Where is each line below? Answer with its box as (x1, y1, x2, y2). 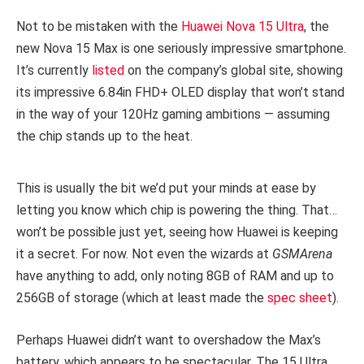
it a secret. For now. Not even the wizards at (16, 245, 272, 262)
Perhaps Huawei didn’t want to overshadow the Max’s (16, 331, 321, 348)
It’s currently (16, 63, 92, 79)
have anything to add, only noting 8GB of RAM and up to (16, 267, 334, 284)
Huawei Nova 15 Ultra (181, 19, 304, 35)
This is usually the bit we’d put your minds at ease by (16, 180, 316, 196)
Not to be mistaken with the (16, 19, 181, 35)
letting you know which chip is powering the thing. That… (16, 201, 337, 218)
